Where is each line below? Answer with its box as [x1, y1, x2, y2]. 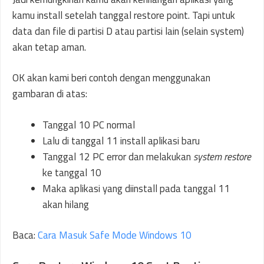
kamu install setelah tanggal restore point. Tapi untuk [12, 7, 235, 23]
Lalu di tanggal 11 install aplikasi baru [42, 133, 200, 148]
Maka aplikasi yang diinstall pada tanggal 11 [42, 180, 230, 196]
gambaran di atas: [12, 86, 87, 102]
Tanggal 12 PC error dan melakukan [42, 148, 193, 164]
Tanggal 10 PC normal [42, 117, 135, 133]
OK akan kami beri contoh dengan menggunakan [12, 70, 210, 86]
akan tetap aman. [12, 39, 86, 55]
